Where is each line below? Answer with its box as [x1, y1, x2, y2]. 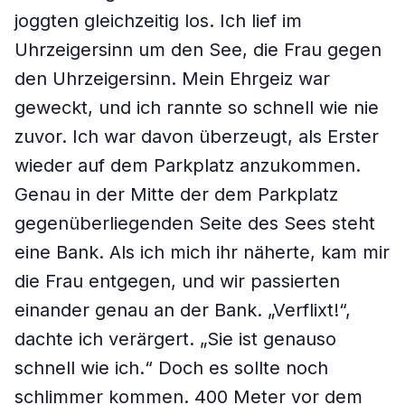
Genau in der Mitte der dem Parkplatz [14, 184, 338, 205]
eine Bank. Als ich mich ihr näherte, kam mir [14, 241, 390, 263]
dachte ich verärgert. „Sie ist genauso [14, 328, 336, 350]
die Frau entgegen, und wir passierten [14, 270, 340, 292]
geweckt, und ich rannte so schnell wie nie [14, 97, 379, 118]
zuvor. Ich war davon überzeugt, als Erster [14, 126, 379, 147]
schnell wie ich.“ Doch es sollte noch [14, 357, 328, 379]
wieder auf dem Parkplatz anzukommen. [14, 155, 361, 176]
